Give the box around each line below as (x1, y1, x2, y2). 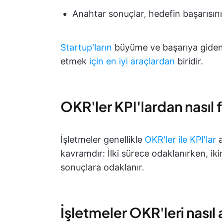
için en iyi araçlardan (89, 56, 175, 66)
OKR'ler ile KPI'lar (145, 134, 216, 145)
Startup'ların (60, 42, 112, 53)
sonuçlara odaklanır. (60, 162, 144, 172)
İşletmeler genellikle (60, 134, 145, 145)
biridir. (175, 56, 203, 66)
